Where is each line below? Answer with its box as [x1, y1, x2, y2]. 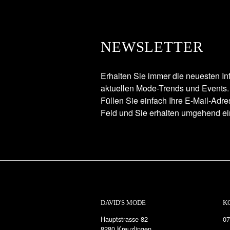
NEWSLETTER [101, 38, 203, 55]
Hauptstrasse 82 [101, 214, 148, 224]
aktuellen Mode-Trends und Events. [101, 82, 229, 94]
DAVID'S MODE [101, 199, 146, 207]
